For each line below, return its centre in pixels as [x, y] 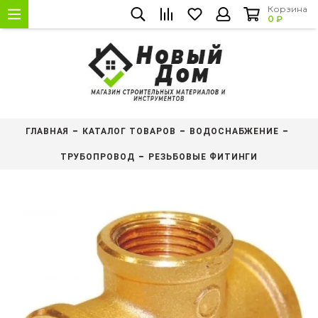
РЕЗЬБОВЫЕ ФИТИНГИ [203, 157]
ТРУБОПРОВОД [98, 157]
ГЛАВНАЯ [47, 132]
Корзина [287, 9]
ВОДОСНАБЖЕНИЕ [234, 132]
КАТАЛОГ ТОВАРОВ [129, 132]
